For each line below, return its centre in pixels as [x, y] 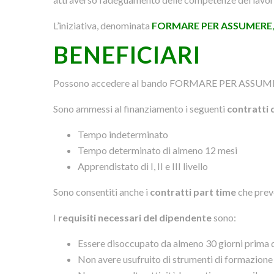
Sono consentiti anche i [102, 191]
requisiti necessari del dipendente [135, 217]
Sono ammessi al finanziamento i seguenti [140, 108]
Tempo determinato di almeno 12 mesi [158, 150]
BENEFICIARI [127, 54]
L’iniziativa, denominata [103, 25]
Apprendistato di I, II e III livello [143, 166]
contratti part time [193, 191]
